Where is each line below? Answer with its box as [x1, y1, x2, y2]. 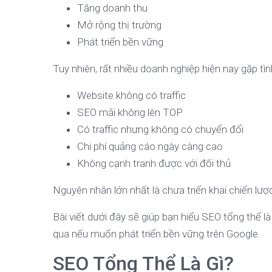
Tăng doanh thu [77, 2, 148, 14]
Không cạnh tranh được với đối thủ [77, 157, 231, 169]
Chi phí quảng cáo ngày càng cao [77, 140, 223, 152]
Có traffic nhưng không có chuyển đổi [77, 123, 243, 135]
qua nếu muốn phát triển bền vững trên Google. [53, 228, 260, 240]
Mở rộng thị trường [77, 19, 161, 31]
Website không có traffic [77, 89, 186, 101]
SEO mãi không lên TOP [77, 106, 183, 118]
